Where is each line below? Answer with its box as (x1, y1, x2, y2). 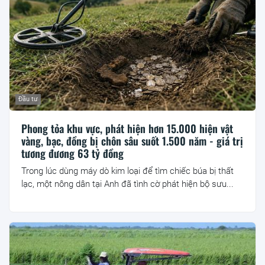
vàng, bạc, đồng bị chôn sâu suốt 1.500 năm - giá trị (21, 132, 243, 148)
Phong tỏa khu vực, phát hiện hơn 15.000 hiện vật (21, 120, 233, 136)
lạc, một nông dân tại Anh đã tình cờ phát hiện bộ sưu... (21, 178, 234, 189)
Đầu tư (18, 95, 38, 103)
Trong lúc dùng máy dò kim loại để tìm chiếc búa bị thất (21, 165, 234, 176)
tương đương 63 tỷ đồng (21, 145, 124, 161)
